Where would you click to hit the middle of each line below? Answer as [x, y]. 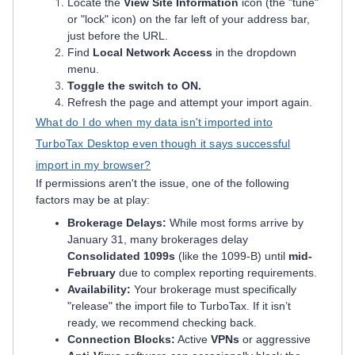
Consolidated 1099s [121, 256]
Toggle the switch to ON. [134, 86]
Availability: [99, 289]
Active [193, 339]
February [92, 273]
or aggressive [275, 339]
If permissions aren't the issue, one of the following [162, 183]
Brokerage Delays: [117, 223]
